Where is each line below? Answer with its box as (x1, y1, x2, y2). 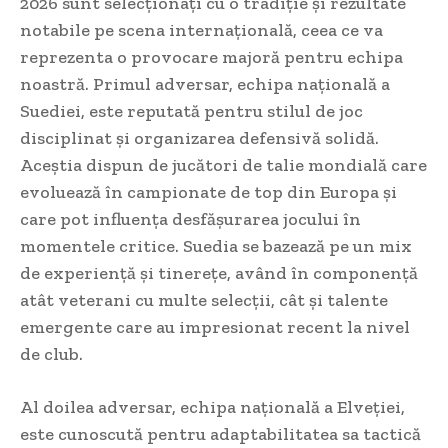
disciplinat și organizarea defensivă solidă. (20, 127, 379, 150)
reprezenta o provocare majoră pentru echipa (20, 46, 403, 69)
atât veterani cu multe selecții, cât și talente (20, 289, 388, 312)
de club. (20, 343, 83, 366)
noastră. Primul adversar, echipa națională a (20, 73, 390, 96)
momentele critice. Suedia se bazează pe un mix (20, 235, 412, 258)
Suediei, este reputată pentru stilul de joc (20, 100, 363, 123)
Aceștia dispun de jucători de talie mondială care (20, 154, 427, 177)
